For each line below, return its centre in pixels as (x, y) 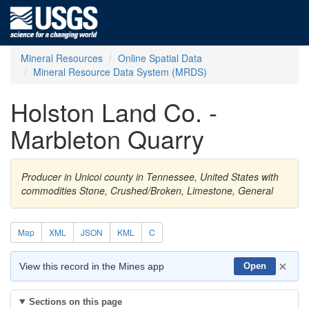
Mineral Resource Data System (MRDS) (120, 72)
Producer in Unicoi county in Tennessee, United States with (150, 177)
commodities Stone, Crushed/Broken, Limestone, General (147, 190)
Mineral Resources (62, 58)
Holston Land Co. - (114, 111)
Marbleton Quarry (107, 138)
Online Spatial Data (160, 58)
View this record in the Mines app (92, 266)
